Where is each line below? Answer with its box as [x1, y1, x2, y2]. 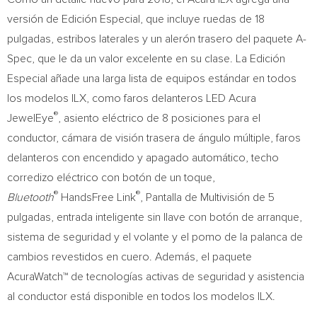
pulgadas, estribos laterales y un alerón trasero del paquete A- [7, 33, 306, 45]
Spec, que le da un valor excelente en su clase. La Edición [7, 53, 285, 64]
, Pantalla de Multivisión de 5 [140, 192, 275, 203]
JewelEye [7, 113, 54, 124]
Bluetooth [7, 192, 54, 203]
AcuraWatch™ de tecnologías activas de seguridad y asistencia [7, 271, 304, 282]
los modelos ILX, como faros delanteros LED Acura [7, 93, 256, 104]
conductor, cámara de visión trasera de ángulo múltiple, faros [7, 132, 301, 144]
